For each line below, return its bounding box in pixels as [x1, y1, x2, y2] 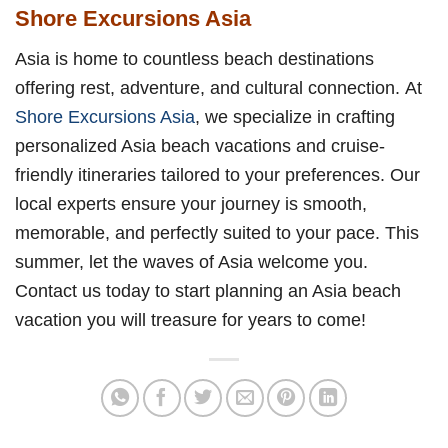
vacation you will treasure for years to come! [15, 309, 366, 331]
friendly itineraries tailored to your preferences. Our [15, 164, 420, 186]
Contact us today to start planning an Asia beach [15, 280, 401, 302]
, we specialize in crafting [195, 106, 395, 128]
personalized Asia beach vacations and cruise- [15, 135, 385, 157]
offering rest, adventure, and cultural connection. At [15, 77, 422, 99]
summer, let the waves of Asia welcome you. [15, 251, 368, 273]
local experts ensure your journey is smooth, [15, 193, 367, 215]
